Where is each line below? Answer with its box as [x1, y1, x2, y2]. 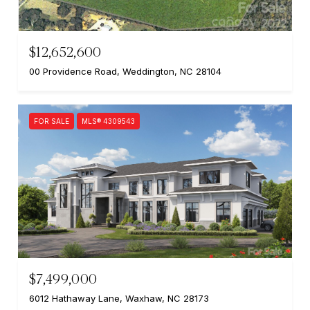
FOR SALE [34, 116, 69, 125]
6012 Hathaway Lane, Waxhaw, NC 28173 [29, 293, 209, 304]
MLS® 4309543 [82, 116, 135, 125]
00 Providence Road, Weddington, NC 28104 [29, 65, 221, 77]
